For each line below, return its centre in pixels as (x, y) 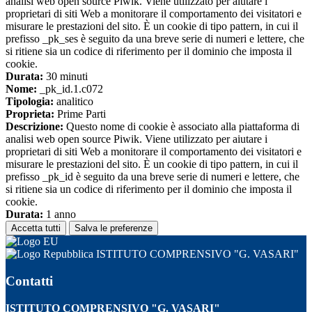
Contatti (29, 281)
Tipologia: (30, 102)
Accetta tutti (36, 228)
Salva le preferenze (114, 228)
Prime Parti (80, 114)
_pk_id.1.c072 (70, 89)
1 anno (60, 214)
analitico (73, 102)
